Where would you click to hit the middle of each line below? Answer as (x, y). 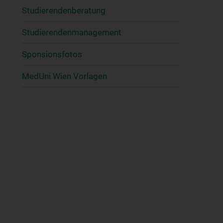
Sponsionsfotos (52, 54)
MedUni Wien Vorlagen (64, 76)
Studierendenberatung (64, 10)
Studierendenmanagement (72, 32)
